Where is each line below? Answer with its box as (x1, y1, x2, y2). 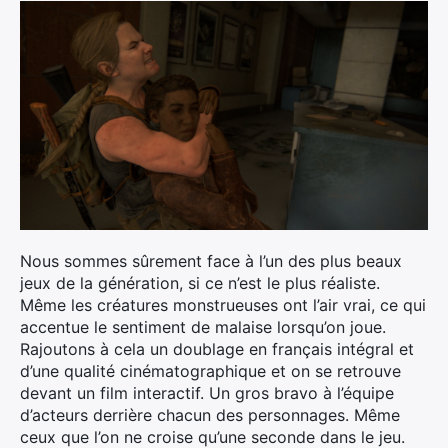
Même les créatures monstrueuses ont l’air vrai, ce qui (20, 295, 426, 315)
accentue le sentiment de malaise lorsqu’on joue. (20, 317, 386, 337)
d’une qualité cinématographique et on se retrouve (20, 361, 401, 381)
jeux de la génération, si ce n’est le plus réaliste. (20, 273, 380, 293)
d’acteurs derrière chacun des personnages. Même (20, 405, 400, 425)
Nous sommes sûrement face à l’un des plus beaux (20, 251, 402, 271)
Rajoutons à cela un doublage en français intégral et (20, 339, 414, 359)
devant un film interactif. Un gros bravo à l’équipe (20, 383, 394, 403)
